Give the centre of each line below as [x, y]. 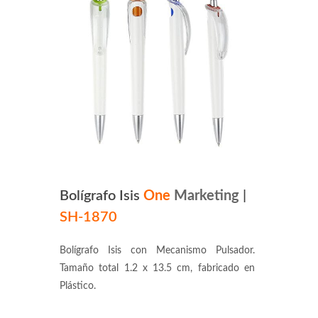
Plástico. [78, 286]
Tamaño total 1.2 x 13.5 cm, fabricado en [157, 268]
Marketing [207, 196]
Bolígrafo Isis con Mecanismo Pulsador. [157, 251]
